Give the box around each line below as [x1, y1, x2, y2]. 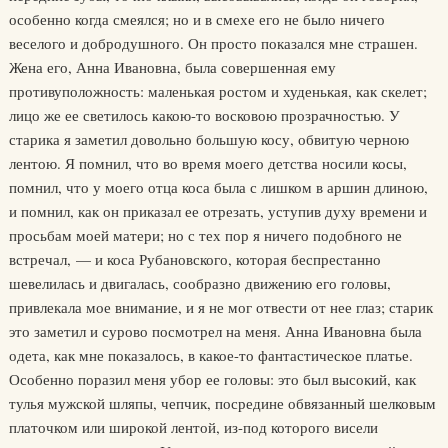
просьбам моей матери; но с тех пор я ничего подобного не [8, 225, 402, 245]
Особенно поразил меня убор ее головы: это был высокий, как [8, 369, 416, 389]
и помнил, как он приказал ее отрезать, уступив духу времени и [8, 201, 427, 221]
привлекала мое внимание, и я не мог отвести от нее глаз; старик [8, 297, 433, 317]
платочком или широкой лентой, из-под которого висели [8, 417, 378, 437]
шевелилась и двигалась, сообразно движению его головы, [8, 273, 391, 293]
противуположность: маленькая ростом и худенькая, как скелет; [8, 81, 427, 101]
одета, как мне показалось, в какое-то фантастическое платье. [8, 345, 413, 365]
